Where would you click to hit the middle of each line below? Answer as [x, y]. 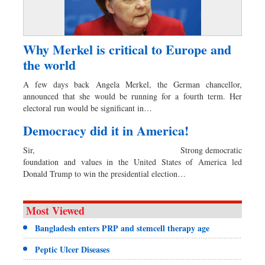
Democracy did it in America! [106, 131]
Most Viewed [55, 211]
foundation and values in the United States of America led [132, 162]
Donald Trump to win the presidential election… [104, 174]
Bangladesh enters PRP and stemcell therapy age [122, 228]
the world [49, 65]
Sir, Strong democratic [132, 150]
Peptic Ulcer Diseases [72, 250]
